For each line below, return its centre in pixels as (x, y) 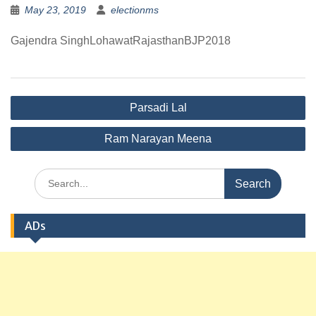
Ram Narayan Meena (158, 139)
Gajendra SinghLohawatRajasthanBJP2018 (121, 41)
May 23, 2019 (55, 10)
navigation (47, 120)
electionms (135, 10)
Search (50, 175)
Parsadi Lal (158, 108)
